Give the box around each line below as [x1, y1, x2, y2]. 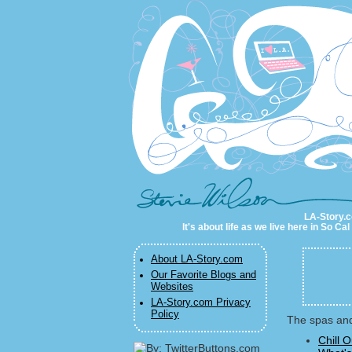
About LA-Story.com [151, 254, 243, 265]
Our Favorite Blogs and [151, 269, 256, 280]
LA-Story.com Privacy [151, 297, 251, 308]
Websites [151, 281, 193, 292]
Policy [151, 309, 179, 320]
